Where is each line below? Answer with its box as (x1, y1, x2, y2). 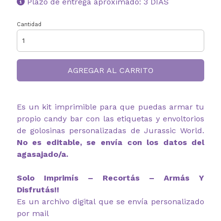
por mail (16, 208, 49, 218)
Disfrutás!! (16, 184, 59, 194)
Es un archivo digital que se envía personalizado (16, 196, 205, 206)
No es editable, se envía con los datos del (16, 137, 205, 147)
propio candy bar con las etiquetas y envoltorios (16, 113, 205, 123)
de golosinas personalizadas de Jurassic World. (16, 125, 205, 135)
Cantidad (16, 21, 41, 28)
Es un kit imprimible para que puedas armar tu (16, 102, 205, 111)
